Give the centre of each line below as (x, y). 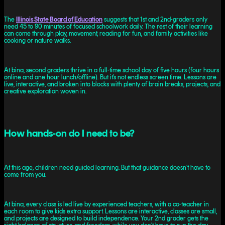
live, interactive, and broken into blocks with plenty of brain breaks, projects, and (112, 84)
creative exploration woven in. (45, 91)
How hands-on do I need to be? (69, 133)
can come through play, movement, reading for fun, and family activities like (106, 33)
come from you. (25, 174)
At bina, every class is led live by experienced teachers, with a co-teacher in (106, 204)
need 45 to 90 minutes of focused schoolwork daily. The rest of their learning (108, 26)
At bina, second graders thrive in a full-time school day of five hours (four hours (111, 70)
